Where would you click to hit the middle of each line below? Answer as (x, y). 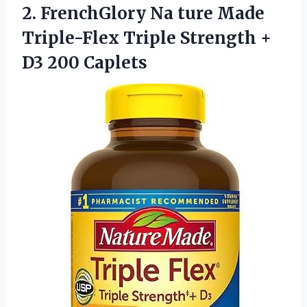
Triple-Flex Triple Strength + (147, 38)
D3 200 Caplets (85, 62)
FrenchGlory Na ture (127, 13)
